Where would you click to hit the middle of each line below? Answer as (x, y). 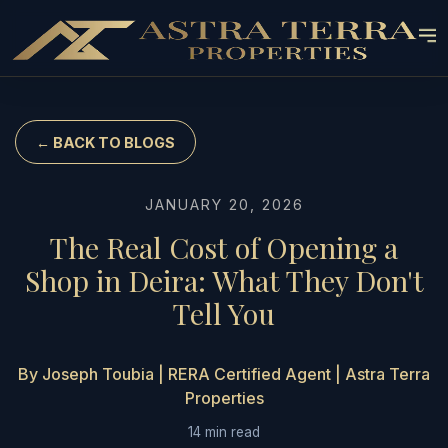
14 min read (224, 432)
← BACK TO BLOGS (105, 142)
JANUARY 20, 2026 (224, 204)
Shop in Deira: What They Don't (224, 280)
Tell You (224, 313)
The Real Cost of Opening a (224, 247)
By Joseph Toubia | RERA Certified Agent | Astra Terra (224, 374)
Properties (224, 398)
